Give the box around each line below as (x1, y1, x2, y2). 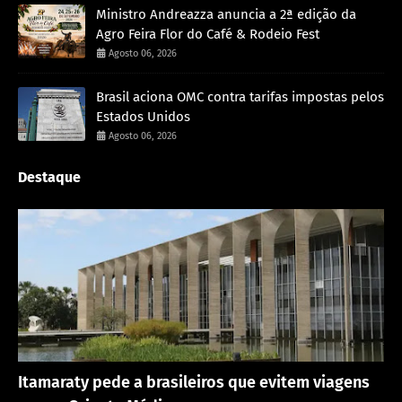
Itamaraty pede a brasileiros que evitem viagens (18, 372, 370, 393)
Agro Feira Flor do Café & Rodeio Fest (96, 26, 319, 43)
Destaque (18, 169, 81, 187)
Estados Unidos (96, 109, 190, 126)
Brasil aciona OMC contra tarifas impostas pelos (96, 89, 384, 106)
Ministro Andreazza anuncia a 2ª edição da (96, 6, 356, 23)
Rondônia (18, 363, 71, 377)
